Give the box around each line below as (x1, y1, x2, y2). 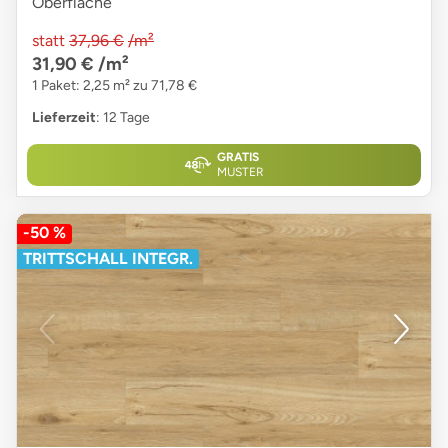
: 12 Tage (96, 109, 150, 127)
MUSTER (216, 165, 264, 180)
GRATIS (216, 150, 259, 165)
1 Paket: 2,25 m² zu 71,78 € (32, 77, 197, 95)
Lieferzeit (32, 109, 96, 127)
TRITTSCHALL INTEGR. (23, 249, 193, 269)
